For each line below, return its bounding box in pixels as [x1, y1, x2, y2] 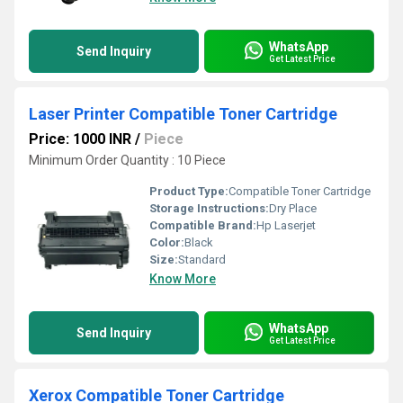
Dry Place [269, 201, 317, 215]
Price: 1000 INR [29, 130, 131, 148]
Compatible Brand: [149, 219, 256, 232]
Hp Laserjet [256, 219, 316, 232]
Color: [149, 236, 184, 249]
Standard [178, 253, 226, 266]
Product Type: [149, 184, 228, 198]
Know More [149, 272, 216, 286]
